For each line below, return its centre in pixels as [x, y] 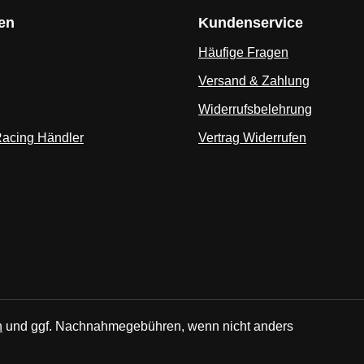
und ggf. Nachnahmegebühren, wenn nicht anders [148, 326]
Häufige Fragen [243, 52]
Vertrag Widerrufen [252, 138]
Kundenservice [251, 23]
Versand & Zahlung [254, 81]
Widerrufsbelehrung [255, 109]
